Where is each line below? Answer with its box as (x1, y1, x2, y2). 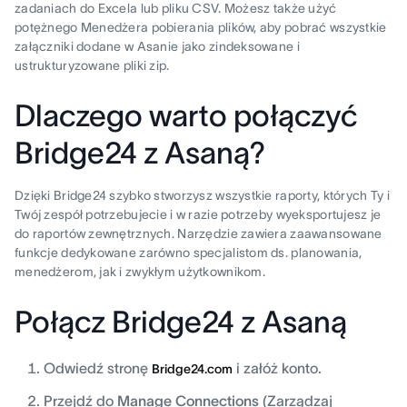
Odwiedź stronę (44, 360, 152, 377)
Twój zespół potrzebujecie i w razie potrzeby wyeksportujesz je (15, 207, 382, 223)
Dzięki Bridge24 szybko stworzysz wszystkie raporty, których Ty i (15, 188, 390, 203)
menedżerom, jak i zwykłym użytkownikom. (15, 264, 265, 280)
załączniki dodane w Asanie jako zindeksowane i (15, 39, 300, 55)
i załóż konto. (233, 360, 322, 377)
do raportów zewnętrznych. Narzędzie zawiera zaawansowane (15, 226, 382, 242)
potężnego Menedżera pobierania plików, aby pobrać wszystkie (15, 20, 387, 35)
